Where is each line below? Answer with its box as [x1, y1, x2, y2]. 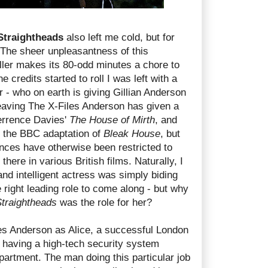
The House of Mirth [69, 114, 155, 126]
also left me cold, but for [63, 31, 175, 43]
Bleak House [103, 127, 160, 139]
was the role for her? [57, 196, 152, 208]
